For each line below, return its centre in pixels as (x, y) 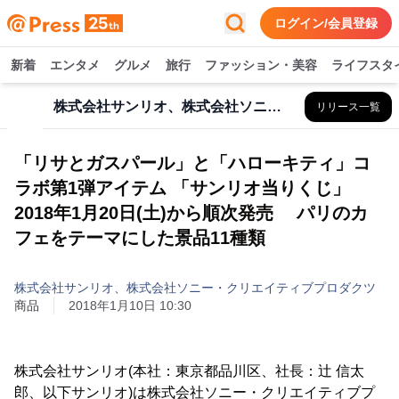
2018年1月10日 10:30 (130, 305)
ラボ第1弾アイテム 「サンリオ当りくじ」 (182, 188)
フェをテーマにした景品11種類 (140, 238)
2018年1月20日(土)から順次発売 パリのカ (191, 213)
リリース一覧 (348, 107)
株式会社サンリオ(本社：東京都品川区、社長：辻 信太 (189, 371)
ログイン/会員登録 (326, 23)
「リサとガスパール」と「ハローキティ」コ (192, 163)
